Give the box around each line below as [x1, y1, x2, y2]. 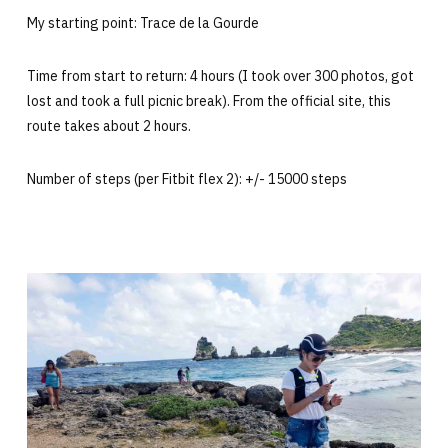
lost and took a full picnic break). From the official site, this [26, 91, 391, 110]
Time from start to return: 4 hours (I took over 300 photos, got [26, 66, 414, 85]
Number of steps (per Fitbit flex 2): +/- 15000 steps [26, 169, 347, 188]
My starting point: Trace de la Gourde [26, 13, 259, 32]
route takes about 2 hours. [26, 116, 191, 135]
